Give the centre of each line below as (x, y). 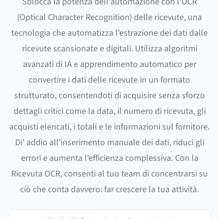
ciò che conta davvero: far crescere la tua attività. (109, 189)
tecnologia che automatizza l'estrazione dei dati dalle (109, 33)
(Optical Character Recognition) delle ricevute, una (109, 17)
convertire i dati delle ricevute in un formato (109, 80)
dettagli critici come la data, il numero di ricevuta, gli (109, 111)
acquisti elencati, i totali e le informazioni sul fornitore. (109, 127)
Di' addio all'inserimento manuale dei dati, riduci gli (109, 142)
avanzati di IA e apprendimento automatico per (109, 64)
